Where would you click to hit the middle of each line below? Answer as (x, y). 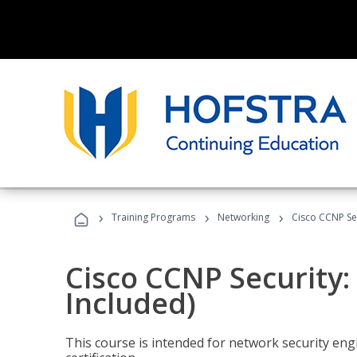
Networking (243, 217)
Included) (131, 303)
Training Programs (153, 217)
